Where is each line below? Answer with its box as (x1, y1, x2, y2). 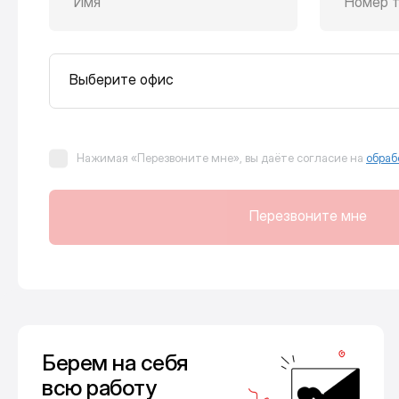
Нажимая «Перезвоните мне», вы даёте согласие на (77, 151, 366, 166)
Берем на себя (42, 349, 188, 377)
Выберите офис (69, 69, 174, 88)
